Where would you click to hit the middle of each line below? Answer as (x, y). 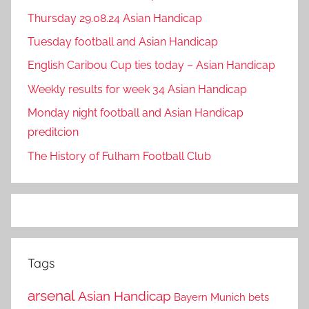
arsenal (51, 295)
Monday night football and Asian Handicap (136, 113)
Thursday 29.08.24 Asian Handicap (115, 18)
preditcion (53, 132)
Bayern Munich (210, 297)
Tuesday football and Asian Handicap (123, 42)
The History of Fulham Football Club (119, 156)
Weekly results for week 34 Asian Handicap (137, 89)
